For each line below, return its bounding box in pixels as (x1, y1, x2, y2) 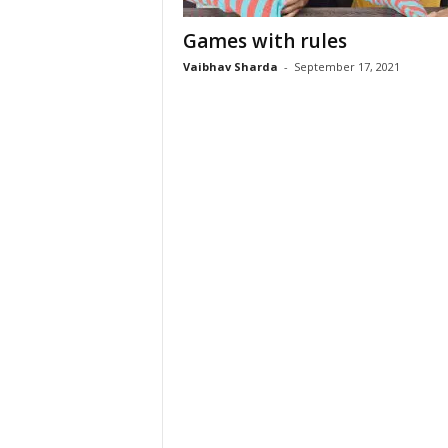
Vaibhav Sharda (182, 59, 278, 74)
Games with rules (182, 28, 347, 54)
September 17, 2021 (293, 59, 400, 74)
